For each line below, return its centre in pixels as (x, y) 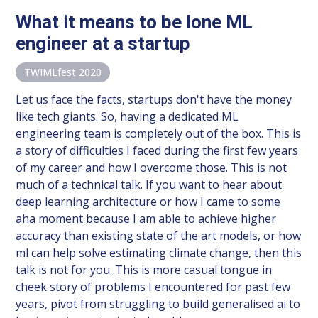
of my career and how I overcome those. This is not (152, 167)
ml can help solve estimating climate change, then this (159, 252)
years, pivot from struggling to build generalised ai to (158, 303)
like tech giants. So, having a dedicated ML (127, 116)
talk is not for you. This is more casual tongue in (144, 269)
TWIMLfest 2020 (63, 72)
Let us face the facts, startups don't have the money (154, 99)
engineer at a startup (103, 43)
